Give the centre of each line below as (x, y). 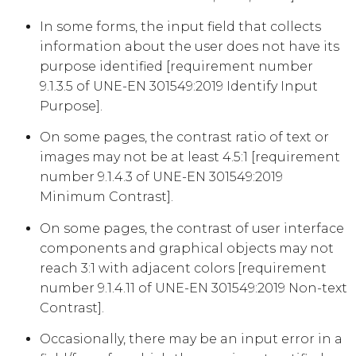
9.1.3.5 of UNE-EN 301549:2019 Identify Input (179, 86)
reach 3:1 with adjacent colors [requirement (183, 268)
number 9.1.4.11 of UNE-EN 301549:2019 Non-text (193, 288)
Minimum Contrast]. (106, 197)
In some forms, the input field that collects (180, 26)
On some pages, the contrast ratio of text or (184, 137)
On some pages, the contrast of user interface (192, 228)
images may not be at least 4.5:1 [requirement (190, 157)
